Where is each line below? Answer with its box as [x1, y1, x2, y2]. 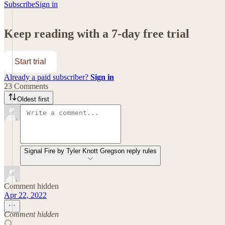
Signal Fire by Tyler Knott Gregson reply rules [24, 147, 157, 155]
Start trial [15, 57, 46, 66]
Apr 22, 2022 [4, 190, 47, 199]
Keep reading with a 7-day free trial [4, 27, 189, 40]
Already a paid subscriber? [4, 72, 90, 81]
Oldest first [17, 95, 49, 103]
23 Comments [4, 81, 48, 90]
